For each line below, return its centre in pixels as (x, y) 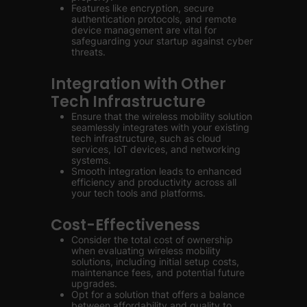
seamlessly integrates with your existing (160, 127)
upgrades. (94, 283)
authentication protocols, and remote (154, 19)
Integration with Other (138, 84)
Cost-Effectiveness (125, 225)
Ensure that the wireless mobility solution (162, 116)
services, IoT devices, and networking (156, 149)
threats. (88, 52)
